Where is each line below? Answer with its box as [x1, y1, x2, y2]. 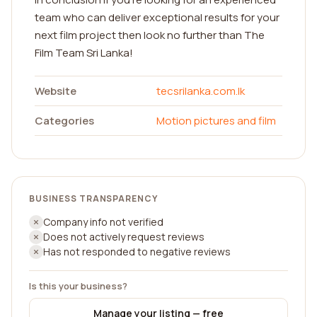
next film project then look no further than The [35, 28, 265, 42]
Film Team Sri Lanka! [35, 45, 133, 60]
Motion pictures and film [156, 113, 276, 128]
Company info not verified [43, 215, 163, 229]
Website [35, 83, 76, 98]
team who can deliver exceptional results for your [35, 10, 279, 25]
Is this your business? [29, 279, 127, 292]
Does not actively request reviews [43, 230, 204, 243]
